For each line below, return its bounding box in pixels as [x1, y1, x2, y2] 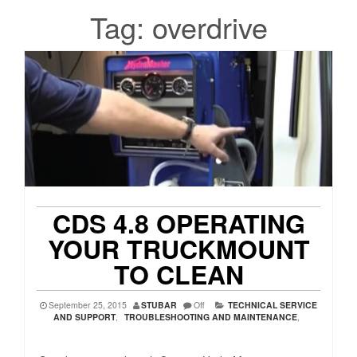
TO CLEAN [113, 256, 244, 293]
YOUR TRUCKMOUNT [47, 230, 310, 268]
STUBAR [141, 299, 177, 312]
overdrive [151, 6, 268, 48]
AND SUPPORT [53, 311, 116, 324]
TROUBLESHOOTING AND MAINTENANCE [124, 311, 297, 324]
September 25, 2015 [49, 299, 127, 312]
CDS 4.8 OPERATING [52, 205, 305, 242]
